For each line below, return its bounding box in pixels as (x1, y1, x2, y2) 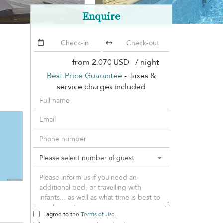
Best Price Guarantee (46, 70, 122, 81)
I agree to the (43, 210, 81, 218)
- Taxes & (122, 70, 156, 81)
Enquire (82, 8, 120, 23)
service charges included (57, 81, 146, 92)
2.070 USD (92, 56, 131, 68)
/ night (131, 56, 159, 68)
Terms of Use (81, 210, 115, 218)
